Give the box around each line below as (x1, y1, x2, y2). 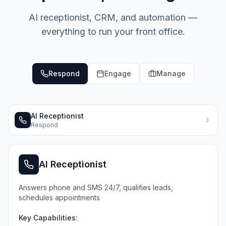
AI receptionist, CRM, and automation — (29, 12, 197, 23)
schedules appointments (19, 193, 100, 202)
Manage (156, 69, 186, 78)
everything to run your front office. (41, 26, 185, 37)
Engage (104, 69, 131, 78)
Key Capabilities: (19, 213, 78, 222)
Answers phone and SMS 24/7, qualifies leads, (19, 183, 173, 192)
